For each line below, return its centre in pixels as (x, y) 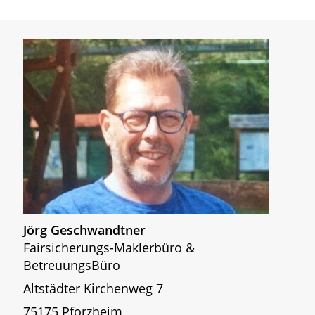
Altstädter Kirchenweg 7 (93, 288)
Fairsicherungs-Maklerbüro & (109, 247)
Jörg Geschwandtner (84, 230)
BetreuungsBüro (72, 265)
